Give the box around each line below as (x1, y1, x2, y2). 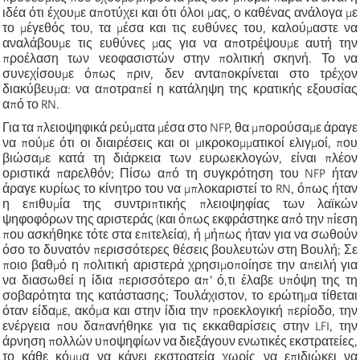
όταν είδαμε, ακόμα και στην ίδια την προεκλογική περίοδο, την (2, 303, 358, 318)
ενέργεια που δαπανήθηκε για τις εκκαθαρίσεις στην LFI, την (2, 318, 358, 333)
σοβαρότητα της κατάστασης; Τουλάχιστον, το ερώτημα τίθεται (2, 288, 358, 303)
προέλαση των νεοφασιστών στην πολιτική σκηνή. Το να (2, 51, 358, 66)
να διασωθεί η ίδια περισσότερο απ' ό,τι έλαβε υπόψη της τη (2, 272, 358, 288)
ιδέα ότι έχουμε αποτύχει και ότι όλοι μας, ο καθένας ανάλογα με (2, 5, 358, 20)
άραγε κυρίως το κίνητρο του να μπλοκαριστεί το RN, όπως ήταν (2, 181, 358, 196)
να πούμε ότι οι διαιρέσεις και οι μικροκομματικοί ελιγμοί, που (2, 135, 358, 150)
